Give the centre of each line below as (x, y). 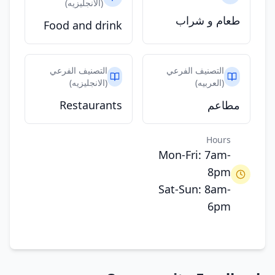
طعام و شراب (208, 20)
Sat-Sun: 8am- (195, 189)
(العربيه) (210, 83)
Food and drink (83, 25)
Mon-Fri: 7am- (195, 155)
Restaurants (91, 105)
